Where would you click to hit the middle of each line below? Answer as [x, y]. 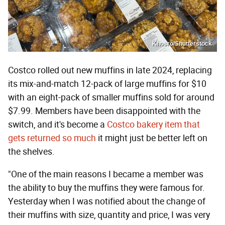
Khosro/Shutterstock [182, 44]
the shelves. [31, 152]
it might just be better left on [152, 138]
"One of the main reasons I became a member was [106, 175]
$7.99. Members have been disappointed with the [104, 111]
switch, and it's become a [58, 125]
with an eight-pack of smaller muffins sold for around [111, 98]
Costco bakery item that [153, 125]
